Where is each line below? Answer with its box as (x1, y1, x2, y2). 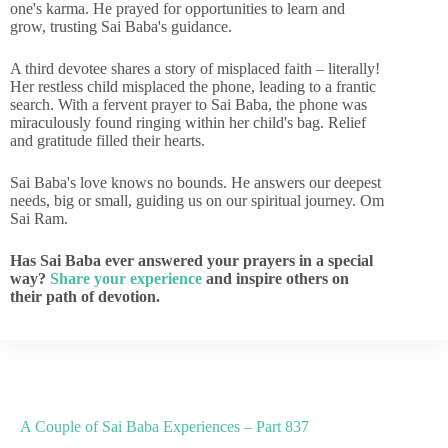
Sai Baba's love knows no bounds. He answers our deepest (10, 174, 381, 191)
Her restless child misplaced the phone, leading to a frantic (10, 78, 376, 95)
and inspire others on (202, 270, 349, 287)
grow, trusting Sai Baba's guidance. (10, 18, 232, 35)
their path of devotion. (10, 288, 160, 305)
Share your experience (50, 270, 202, 287)
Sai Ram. (10, 210, 68, 227)
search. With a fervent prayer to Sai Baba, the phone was (10, 96, 367, 113)
